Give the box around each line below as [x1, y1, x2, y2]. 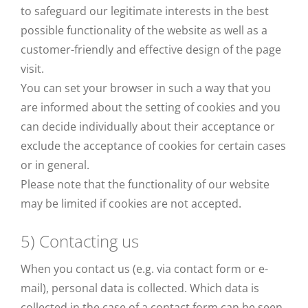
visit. [21, 61, 44, 76]
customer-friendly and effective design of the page [21, 42, 281, 57]
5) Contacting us [21, 230, 139, 252]
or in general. [21, 157, 89, 173]
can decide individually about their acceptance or [21, 119, 275, 134]
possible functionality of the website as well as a [21, 23, 267, 38]
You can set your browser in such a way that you [21, 80, 271, 96]
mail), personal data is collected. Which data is [21, 280, 259, 296]
